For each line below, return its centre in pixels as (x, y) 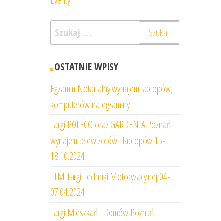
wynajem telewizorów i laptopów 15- (108, 140)
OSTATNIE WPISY (86, 66)
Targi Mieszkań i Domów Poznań (102, 212)
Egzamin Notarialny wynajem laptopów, (111, 89)
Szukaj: (64, 27)
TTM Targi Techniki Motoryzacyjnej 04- (110, 176)
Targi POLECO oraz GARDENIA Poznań (111, 125)
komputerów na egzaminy (90, 104)
